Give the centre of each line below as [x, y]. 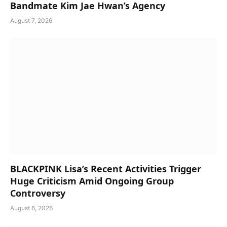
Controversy [38, 193]
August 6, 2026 [31, 208]
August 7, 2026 [31, 20]
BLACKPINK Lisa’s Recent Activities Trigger [106, 169]
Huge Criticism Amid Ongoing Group [92, 181]
